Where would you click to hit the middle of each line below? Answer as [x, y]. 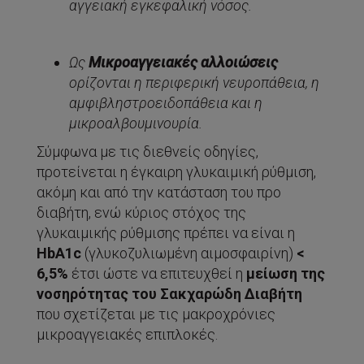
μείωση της [286, 273]
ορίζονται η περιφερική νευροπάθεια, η [194, 82]
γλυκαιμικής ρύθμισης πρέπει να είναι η [166, 232]
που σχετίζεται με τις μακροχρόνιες [156, 314]
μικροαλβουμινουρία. [136, 123]
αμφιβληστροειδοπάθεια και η [166, 102]
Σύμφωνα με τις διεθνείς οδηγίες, [147, 151]
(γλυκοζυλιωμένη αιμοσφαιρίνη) [189, 253]
